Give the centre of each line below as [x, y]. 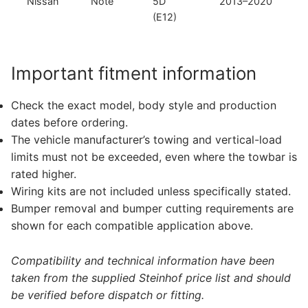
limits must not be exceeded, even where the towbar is [154, 157]
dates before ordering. [69, 123]
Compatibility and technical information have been [143, 261]
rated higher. [44, 174]
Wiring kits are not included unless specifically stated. [151, 191]
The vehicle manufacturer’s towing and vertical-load [146, 140]
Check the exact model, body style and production [144, 106]
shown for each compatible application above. [132, 226]
